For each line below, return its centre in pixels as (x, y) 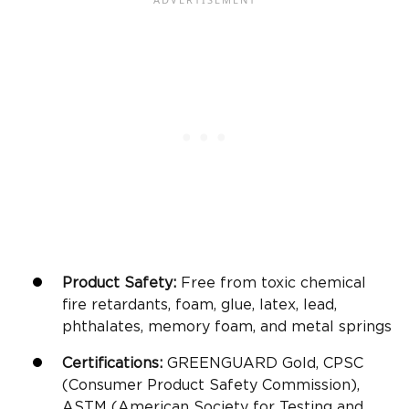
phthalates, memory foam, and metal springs (227, 326)
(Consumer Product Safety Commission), (211, 385)
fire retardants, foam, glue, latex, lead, (199, 304)
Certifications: (115, 363)
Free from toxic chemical (273, 283)
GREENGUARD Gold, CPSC (265, 363)
